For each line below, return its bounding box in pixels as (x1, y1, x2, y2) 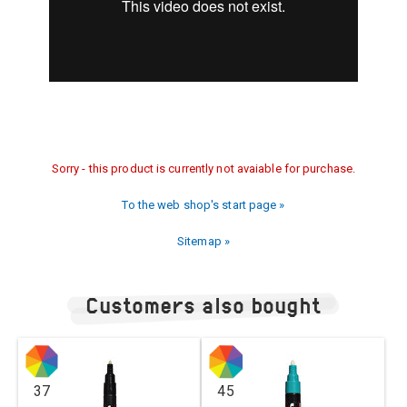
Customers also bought (85, 292, 322, 319)
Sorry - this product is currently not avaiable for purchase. (51, 162, 356, 175)
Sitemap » (177, 234, 230, 248)
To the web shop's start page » (122, 198, 285, 212)
